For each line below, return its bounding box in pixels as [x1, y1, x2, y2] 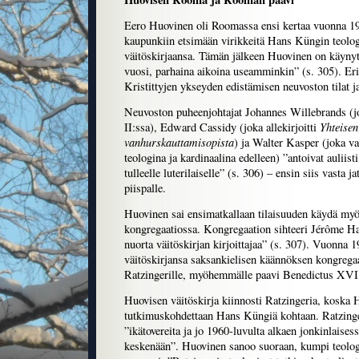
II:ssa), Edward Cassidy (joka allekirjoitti [124, 119, 320, 135]
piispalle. [124, 180, 166, 196]
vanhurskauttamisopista [124, 134, 234, 151]
